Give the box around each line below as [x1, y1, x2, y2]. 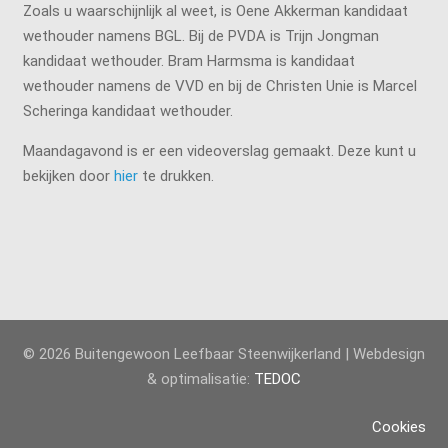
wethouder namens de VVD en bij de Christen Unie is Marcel [22, 76, 417, 95]
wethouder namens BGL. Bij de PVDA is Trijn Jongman [22, 26, 379, 45]
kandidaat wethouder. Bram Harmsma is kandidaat [22, 51, 355, 70]
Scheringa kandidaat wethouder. [22, 101, 233, 120]
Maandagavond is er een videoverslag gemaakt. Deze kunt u [22, 141, 416, 160]
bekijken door [22, 166, 114, 185]
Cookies [371, 417, 426, 436]
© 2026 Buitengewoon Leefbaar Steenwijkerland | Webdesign [23, 345, 425, 364]
